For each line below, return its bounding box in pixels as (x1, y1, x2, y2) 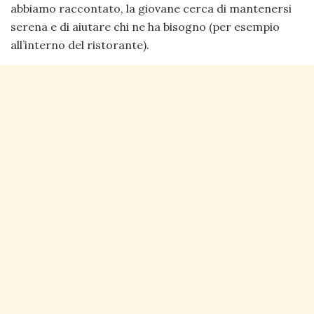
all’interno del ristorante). (11, 38, 149, 53)
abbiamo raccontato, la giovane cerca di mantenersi (11, 1, 292, 16)
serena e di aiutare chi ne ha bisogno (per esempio (11, 20, 280, 34)
